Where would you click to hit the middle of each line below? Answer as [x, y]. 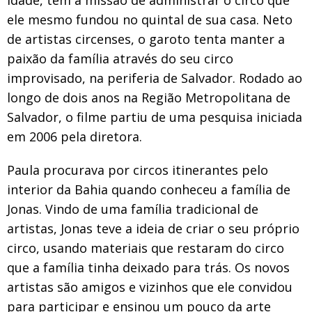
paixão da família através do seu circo [120, 58]
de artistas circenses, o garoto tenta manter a [146, 39]
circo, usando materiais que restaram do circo [146, 248]
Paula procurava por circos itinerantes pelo [138, 170]
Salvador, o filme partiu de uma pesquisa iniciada [155, 117]
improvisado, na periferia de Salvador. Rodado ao [155, 78]
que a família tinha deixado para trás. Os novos [148, 267]
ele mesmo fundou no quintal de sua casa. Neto [150, 19]
